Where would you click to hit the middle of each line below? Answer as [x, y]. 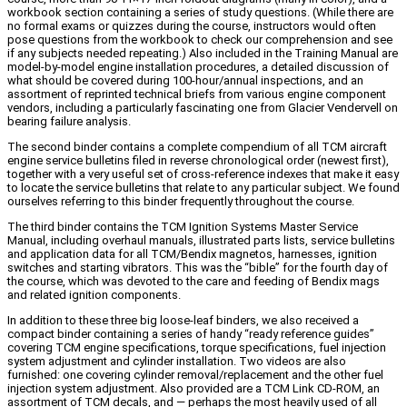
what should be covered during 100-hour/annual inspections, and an [185, 80]
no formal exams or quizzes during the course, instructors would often [192, 25]
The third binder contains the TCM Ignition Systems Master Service [183, 226]
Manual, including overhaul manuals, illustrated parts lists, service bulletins [201, 240]
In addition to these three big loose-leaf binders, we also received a [183, 320]
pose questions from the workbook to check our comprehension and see [200, 39]
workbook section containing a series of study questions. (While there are [200, 12]
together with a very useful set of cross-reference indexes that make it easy [203, 174]
